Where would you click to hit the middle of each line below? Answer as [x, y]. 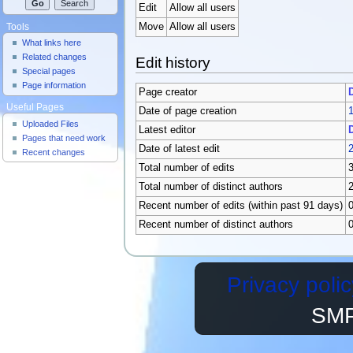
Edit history [173, 62]
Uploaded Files [50, 123]
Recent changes [53, 152]
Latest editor [167, 130]
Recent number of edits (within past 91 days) [240, 206]
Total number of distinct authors [210, 187]
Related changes [54, 57]
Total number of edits [186, 168]
